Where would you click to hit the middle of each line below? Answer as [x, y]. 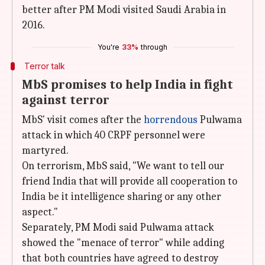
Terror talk [44, 66]
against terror [66, 100]
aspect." [40, 212]
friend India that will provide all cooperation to [130, 181]
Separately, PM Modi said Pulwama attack [118, 227]
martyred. [45, 151]
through [154, 47]
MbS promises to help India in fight [127, 85]
